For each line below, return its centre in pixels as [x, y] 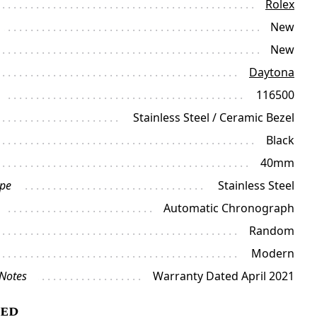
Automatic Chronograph [229, 208]
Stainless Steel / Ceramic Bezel [213, 117]
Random [271, 231]
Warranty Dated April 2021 [223, 276]
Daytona [271, 72]
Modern [272, 253]
